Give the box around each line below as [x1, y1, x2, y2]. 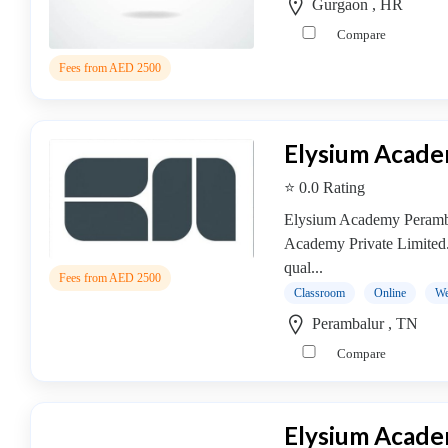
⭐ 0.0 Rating [284, 179, 365, 196]
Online [374, 286, 406, 300]
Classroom [294, 286, 345, 300]
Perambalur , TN [308, 315, 418, 332]
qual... [284, 259, 323, 276]
